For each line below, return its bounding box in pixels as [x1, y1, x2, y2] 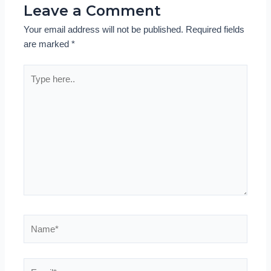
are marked [24, 39, 72, 49]
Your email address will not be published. [24, 24, 184, 34]
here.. [23, 80, 46, 91]
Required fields [186, 24, 245, 34]
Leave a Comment [24, 1, 162, 19]
